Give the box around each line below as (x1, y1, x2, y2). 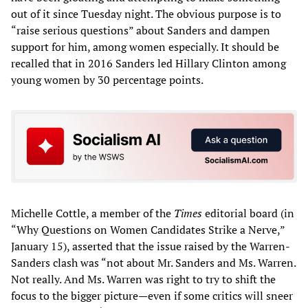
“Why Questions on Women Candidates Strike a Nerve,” (11, 221, 285, 237)
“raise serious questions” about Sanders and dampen (11, 23, 270, 38)
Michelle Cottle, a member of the (11, 205, 174, 221)
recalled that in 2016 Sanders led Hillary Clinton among (11, 56, 286, 71)
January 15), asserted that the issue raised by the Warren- (11, 238, 290, 254)
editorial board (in (202, 205, 294, 221)
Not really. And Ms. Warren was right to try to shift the (11, 271, 276, 287)
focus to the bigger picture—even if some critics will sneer (11, 287, 293, 303)
